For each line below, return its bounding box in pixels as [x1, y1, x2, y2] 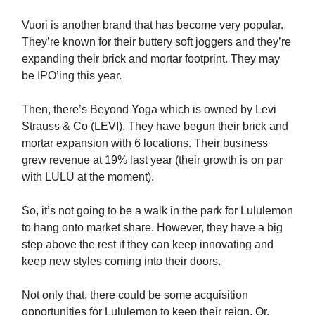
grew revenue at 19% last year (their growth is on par [22, 154, 283, 167]
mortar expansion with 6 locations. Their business [22, 137, 268, 150]
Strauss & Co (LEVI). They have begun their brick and [22, 120, 288, 133]
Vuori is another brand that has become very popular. [22, 19, 283, 32]
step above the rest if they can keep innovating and [22, 238, 274, 251]
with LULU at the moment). [22, 171, 154, 184]
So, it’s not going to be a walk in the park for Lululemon [22, 205, 293, 217]
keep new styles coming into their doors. [22, 255, 221, 268]
